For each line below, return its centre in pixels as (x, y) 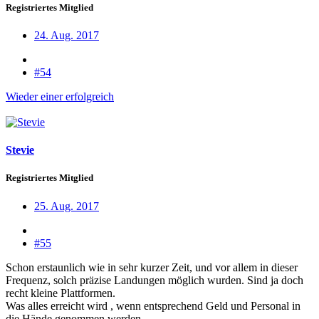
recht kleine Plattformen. (61, 293)
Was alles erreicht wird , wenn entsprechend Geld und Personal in (153, 305)
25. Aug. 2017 (67, 206)
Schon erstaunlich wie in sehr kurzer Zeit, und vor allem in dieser (152, 267)
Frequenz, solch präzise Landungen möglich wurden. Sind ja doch (155, 280)
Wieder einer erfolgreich (60, 96)
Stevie (20, 150)
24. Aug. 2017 (67, 35)
